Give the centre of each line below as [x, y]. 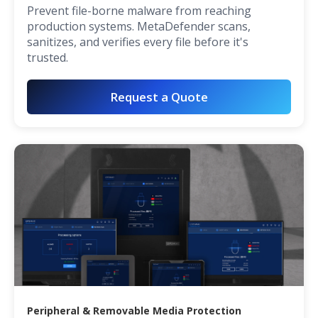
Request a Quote [159, 97]
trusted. [48, 58]
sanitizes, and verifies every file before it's [138, 42]
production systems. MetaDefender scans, [139, 27]
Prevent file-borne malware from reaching [139, 11]
